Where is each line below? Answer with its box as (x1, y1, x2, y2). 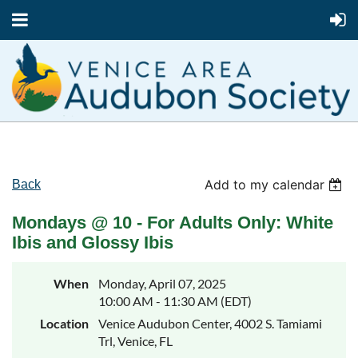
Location (40, 316, 89, 332)
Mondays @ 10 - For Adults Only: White (12, 213, 333, 233)
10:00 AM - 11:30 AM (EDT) (98, 293, 252, 309)
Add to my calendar (205, 177, 325, 193)
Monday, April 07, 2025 (98, 276, 226, 292)
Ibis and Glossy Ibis (12, 233, 173, 253)
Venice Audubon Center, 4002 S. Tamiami (98, 316, 322, 332)
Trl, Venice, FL (98, 333, 173, 349)
